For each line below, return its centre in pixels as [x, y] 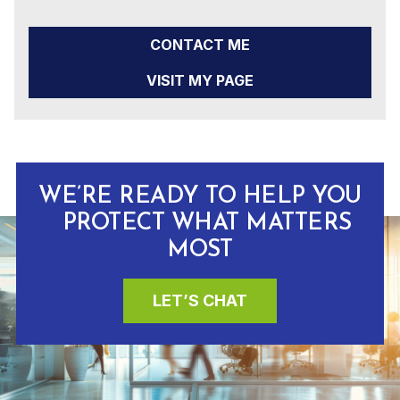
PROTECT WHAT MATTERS [200, 223]
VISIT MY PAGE [200, 80]
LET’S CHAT [200, 300]
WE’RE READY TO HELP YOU [200, 196]
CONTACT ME [200, 44]
